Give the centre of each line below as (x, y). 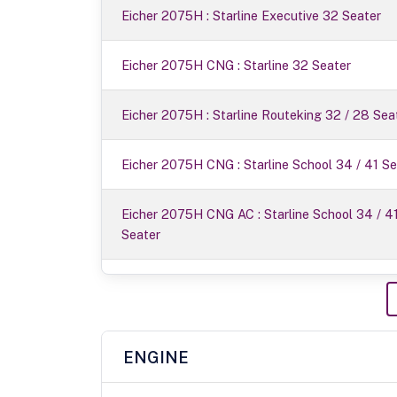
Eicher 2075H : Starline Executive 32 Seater (252, 16)
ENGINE (156, 357)
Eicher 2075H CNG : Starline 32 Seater (237, 66)
